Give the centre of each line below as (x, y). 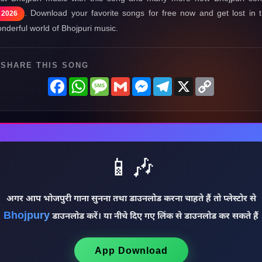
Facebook (87, 82)
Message (128, 82)
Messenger (174, 82)
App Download (131, 251)
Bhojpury (27, 216)
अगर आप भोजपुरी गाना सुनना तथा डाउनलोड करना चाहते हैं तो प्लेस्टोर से (131, 199)
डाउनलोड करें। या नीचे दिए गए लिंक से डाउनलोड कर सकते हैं (154, 217)
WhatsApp (109, 82)
